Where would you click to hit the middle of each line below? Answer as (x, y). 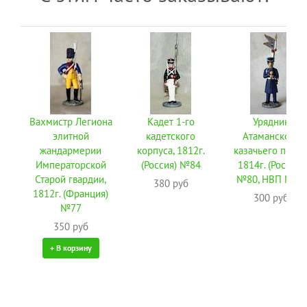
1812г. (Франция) (71, 194)
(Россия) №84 (171, 165)
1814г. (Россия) (271, 165)
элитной (71, 136)
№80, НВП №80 (271, 179)
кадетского (171, 136)
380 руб (171, 183)
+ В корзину (71, 248)
